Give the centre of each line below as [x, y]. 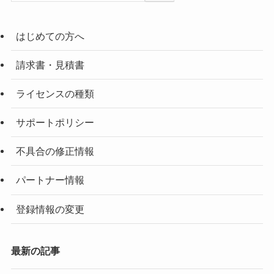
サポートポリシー [55, 123]
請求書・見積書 [50, 65]
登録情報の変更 [50, 209]
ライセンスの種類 [55, 93]
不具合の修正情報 [55, 151]
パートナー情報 [50, 180]
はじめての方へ [50, 36]
